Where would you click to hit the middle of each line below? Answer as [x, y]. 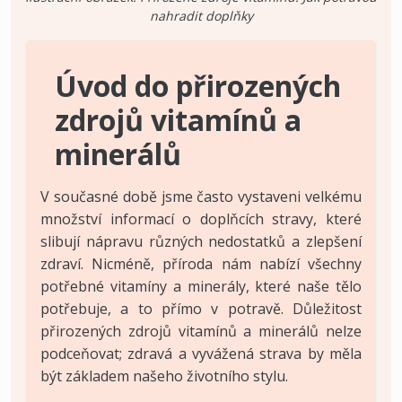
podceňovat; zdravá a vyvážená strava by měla [201, 353]
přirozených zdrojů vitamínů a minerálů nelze [201, 331]
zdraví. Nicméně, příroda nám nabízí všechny [201, 263]
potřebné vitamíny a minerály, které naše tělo [201, 286]
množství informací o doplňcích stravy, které [201, 218]
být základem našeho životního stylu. [164, 376]
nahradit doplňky [201, 15]
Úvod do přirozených [198, 85]
